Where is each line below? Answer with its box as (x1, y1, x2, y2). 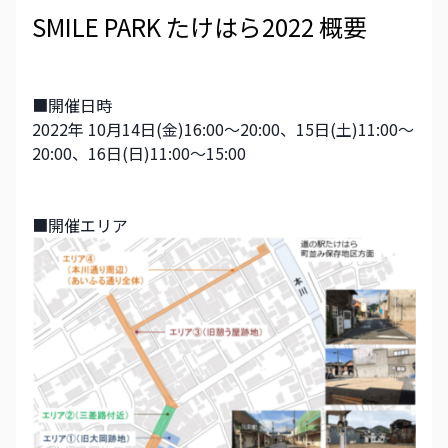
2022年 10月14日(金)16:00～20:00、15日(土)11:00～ (32, 117, 414, 142)
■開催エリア (32, 213, 128, 238)
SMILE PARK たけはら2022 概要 (32, 9, 367, 45)
